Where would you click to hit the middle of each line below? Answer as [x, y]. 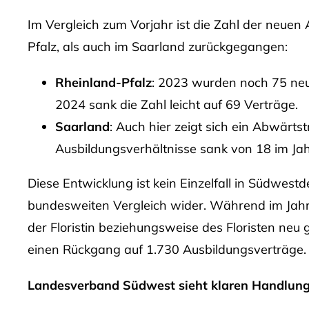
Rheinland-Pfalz [103, 82]
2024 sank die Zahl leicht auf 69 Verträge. [176, 104]
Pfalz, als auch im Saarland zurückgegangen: [157, 47]
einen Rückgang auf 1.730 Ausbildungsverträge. [167, 249]
